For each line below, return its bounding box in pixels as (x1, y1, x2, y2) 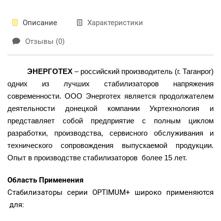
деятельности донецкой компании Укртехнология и (7, 104, 214, 112)
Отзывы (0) (25, 37, 65, 46)
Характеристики (87, 18, 143, 27)
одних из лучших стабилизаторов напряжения (7, 79, 214, 88)
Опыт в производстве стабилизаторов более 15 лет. (7, 153, 187, 162)
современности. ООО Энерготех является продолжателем (7, 92, 214, 100)
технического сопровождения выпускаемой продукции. (7, 141, 214, 149)
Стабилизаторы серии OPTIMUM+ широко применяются (7, 188, 214, 197)
